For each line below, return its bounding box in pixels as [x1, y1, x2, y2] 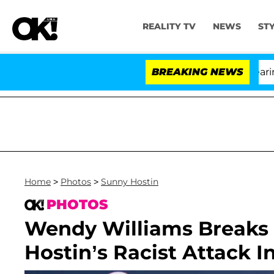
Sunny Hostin [101, 176, 158, 187]
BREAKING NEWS [152, 66, 243, 78]
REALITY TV [142, 21, 196, 32]
